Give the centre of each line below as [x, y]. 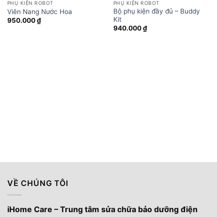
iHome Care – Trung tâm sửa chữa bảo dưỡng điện [102, 209]
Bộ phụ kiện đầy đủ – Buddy [156, 11]
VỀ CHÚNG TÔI [38, 183]
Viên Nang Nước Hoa [39, 11]
